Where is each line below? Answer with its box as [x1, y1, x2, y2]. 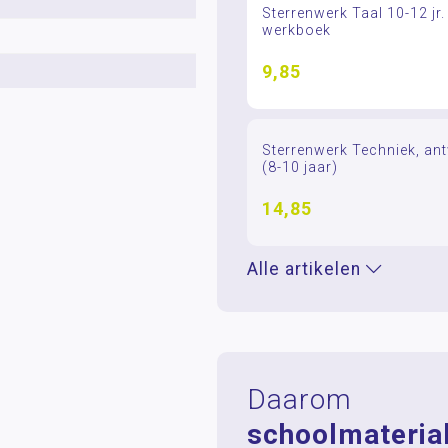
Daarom [246, 383, 352, 416]
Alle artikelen [246, 259, 366, 279]
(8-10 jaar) [261, 159, 338, 175]
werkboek [261, 22, 331, 38]
